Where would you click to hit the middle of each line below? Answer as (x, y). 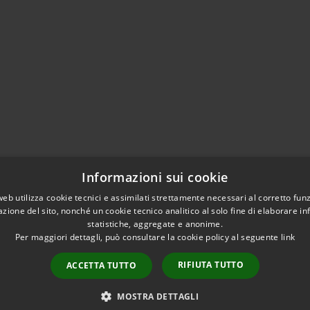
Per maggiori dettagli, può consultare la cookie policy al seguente (148, 237)
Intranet (63, 274)
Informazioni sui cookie (155, 177)
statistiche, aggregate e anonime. (155, 224)
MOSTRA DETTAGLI (158, 297)
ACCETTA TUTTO (101, 265)
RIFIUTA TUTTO (211, 265)
